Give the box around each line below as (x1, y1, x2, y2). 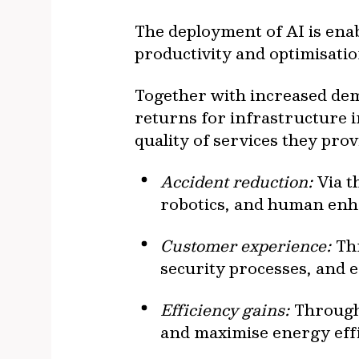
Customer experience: (160, 235, 332, 256)
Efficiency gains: (160, 299, 290, 320)
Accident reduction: (160, 171, 317, 192)
